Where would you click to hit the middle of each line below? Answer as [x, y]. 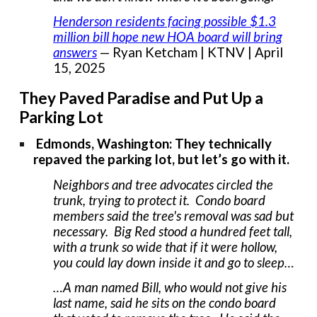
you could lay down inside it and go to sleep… [174, 262]
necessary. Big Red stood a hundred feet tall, [173, 231]
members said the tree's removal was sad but [174, 215]
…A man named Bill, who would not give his [170, 287]
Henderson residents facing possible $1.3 [165, 21]
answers [75, 52]
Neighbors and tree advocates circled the [163, 184]
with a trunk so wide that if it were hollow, [166, 247]
